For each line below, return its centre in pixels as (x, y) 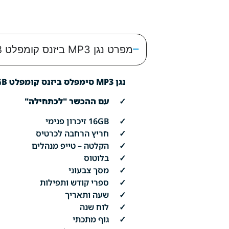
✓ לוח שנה (102, 207)
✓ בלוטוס (105, 158)
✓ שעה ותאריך (95, 194)
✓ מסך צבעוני (97, 170)
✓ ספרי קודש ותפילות (83, 182)
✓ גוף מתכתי (99, 219)
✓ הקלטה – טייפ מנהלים (78, 145)
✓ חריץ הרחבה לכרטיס (81, 133)
